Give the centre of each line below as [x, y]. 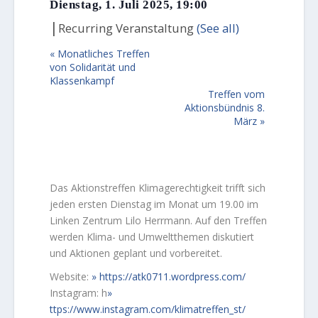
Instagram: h [79, 293]
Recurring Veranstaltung [128, 28]
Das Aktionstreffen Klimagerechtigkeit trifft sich [158, 188]
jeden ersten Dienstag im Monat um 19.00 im [154, 204]
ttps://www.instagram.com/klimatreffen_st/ [148, 309]
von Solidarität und [93, 67]
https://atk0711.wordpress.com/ [173, 276]
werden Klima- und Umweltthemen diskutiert [152, 237]
